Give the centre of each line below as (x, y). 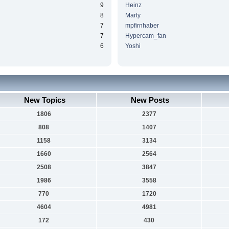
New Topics (45, 100)
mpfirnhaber (142, 26)
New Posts (150, 100)
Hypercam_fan (145, 36)
